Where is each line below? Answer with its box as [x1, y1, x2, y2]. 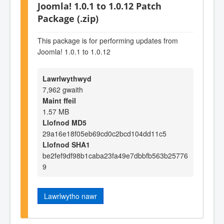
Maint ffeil [42, 95, 76, 106]
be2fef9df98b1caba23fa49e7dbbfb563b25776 [42, 150, 188, 161]
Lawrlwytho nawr [44, 191, 97, 201]
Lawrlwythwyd [42, 73, 91, 84]
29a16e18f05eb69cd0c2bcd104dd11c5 [42, 128, 166, 139]
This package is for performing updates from [37, 35, 178, 46]
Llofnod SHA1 [42, 139, 90, 150]
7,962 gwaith [42, 84, 83, 95]
